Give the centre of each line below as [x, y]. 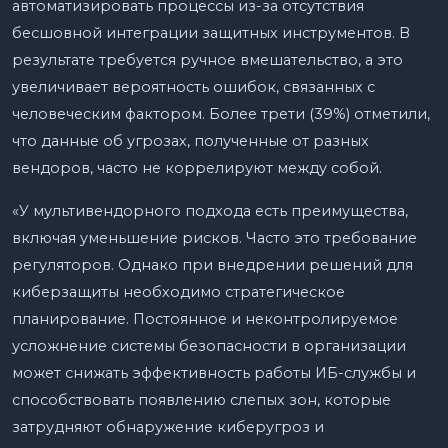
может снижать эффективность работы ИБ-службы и [214, 372]
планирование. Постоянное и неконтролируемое [205, 318]
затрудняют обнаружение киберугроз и [168, 426]
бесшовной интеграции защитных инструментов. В [211, 32]
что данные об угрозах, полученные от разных [190, 140]
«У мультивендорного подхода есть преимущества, [210, 210]
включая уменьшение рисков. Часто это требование [214, 237]
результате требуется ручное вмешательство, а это [207, 59]
